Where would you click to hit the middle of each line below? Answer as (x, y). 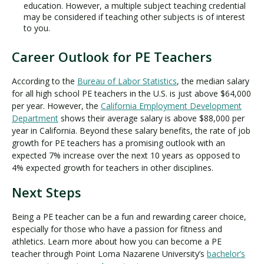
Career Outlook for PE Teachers (114, 56)
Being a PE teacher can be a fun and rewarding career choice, (129, 216)
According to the (44, 81)
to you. (38, 28)
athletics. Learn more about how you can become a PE (117, 241)
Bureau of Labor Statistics (127, 81)
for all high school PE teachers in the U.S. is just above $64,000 (131, 93)
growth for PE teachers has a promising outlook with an (118, 143)
